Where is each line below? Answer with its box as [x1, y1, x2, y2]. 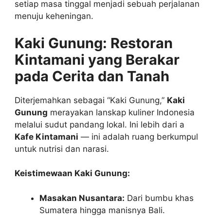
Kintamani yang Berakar [15, 51, 180, 68]
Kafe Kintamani [15, 131, 78, 142]
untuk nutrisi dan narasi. [15, 144, 109, 154]
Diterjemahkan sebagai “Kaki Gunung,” [15, 95, 167, 105]
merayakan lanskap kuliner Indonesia [48, 107, 195, 117]
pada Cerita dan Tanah [15, 67, 169, 85]
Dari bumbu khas [125, 193, 194, 203]
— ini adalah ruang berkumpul [78, 131, 198, 142]
